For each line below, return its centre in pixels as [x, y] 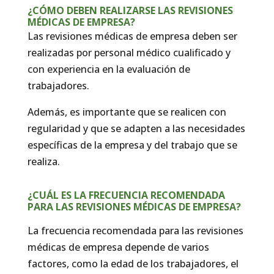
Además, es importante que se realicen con [127, 112]
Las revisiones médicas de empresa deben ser [132, 36]
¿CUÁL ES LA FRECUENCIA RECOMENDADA [126, 195]
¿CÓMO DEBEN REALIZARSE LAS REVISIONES [130, 10]
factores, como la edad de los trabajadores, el [133, 263]
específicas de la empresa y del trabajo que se [132, 145]
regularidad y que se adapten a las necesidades [136, 128]
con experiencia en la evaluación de [109, 69]
